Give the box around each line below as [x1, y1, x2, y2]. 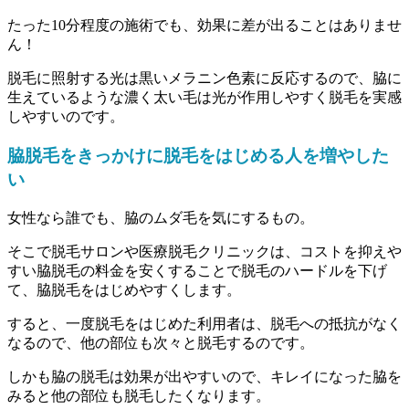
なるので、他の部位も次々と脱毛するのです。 [7, 334, 314, 351]
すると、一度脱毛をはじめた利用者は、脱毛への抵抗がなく [7, 315, 402, 331]
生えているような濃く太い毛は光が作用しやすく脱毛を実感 [7, 89, 402, 106]
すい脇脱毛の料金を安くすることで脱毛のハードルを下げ [7, 262, 387, 278]
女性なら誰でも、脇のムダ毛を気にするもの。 [7, 209, 314, 225]
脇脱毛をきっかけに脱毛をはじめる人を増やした [7, 145, 389, 165]
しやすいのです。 [7, 109, 124, 125]
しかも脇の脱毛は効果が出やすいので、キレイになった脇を [7, 368, 402, 384]
